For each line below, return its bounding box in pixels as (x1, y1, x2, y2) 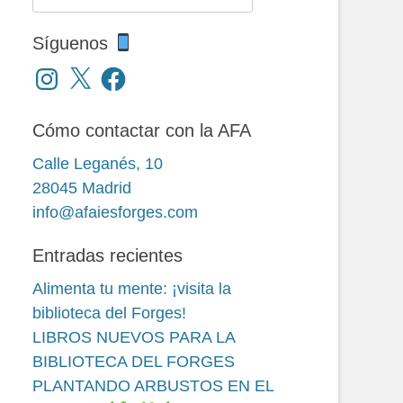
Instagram (31, 63, 103, 81)
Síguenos (32, 33, 113, 53)
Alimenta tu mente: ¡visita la (32, 280, 231, 298)
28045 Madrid (32, 179, 131, 197)
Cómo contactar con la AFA (32, 121, 251, 140)
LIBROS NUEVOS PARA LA (32, 328, 235, 346)
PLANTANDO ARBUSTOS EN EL (32, 377, 273, 395)
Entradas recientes (32, 246, 183, 265)
